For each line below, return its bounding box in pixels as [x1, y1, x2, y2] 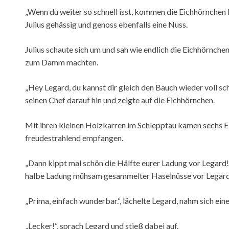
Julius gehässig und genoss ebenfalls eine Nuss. [25, 19, 188, 30]
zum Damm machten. [25, 57, 98, 67]
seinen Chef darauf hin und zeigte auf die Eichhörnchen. [25, 95, 215, 105]
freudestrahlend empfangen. [25, 133, 123, 143]
